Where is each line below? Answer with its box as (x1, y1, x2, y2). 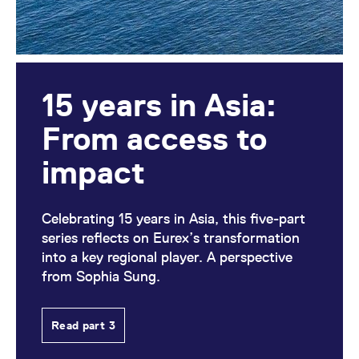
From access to (42, 120, 267, 157)
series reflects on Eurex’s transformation (42, 229, 300, 246)
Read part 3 (51, 319, 115, 332)
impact (42, 154, 145, 191)
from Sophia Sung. (42, 268, 160, 284)
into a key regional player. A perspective (42, 248, 292, 265)
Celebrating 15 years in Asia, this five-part (42, 210, 305, 227)
